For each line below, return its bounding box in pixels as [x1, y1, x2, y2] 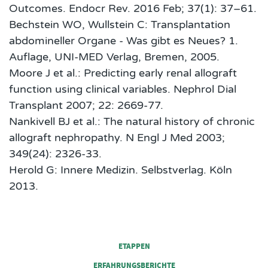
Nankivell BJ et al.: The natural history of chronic [9, 115, 255, 129]
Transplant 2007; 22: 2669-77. [9, 99, 163, 112]
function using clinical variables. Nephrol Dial [9, 83, 236, 96]
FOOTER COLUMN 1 [8, 232, 75, 242]
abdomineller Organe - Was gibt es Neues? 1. [9, 34, 238, 48]
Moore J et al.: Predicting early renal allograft [9, 66, 237, 80]
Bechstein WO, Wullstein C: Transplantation [9, 18, 230, 32]
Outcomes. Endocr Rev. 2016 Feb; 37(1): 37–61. [9, 2, 257, 16]
